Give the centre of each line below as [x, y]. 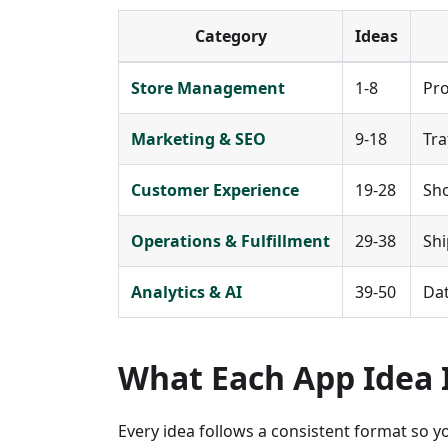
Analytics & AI [186, 292]
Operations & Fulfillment [230, 241]
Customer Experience [215, 190]
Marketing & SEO [198, 139]
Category [230, 36]
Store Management [208, 88]
